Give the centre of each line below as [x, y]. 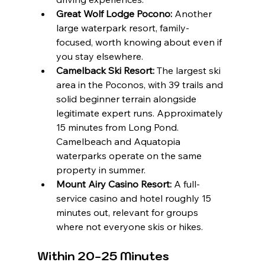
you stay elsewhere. [99, 56]
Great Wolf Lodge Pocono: [114, 13]
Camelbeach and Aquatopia [119, 141]
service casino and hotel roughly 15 [135, 198]
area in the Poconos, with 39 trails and [140, 84]
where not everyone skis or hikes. [129, 226]
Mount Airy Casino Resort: [114, 184]
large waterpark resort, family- [122, 28]
